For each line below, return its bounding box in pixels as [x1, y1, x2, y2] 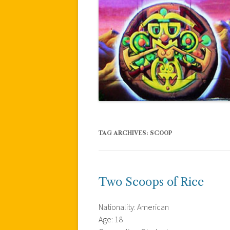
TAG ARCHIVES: [99, 129, 150, 137]
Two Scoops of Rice [99, 175, 204, 189]
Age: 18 [99, 214, 123, 225]
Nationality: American [99, 201, 169, 213]
